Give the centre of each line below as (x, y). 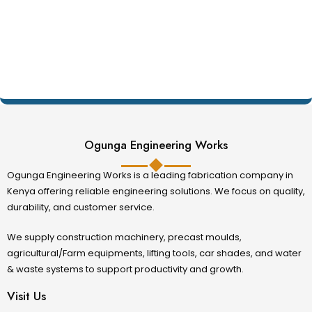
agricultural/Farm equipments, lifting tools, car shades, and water (154, 253)
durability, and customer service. (81, 208)
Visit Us (26, 296)
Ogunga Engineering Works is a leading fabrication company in (150, 175)
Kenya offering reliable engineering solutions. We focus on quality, (156, 192)
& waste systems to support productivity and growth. (125, 269)
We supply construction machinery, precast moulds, (124, 237)
